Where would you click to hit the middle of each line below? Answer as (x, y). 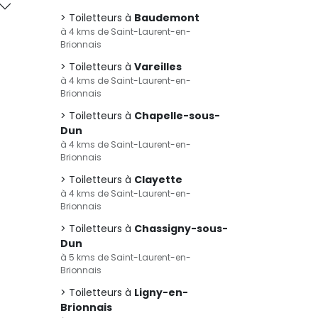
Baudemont (167, 18)
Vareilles (158, 67)
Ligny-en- (161, 292)
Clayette (158, 180)
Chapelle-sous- (177, 116)
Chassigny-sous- (181, 229)
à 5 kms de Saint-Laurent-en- (126, 257)
